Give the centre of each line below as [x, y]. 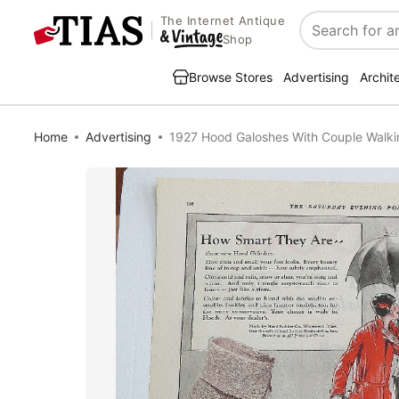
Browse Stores [231, 77]
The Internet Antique [223, 21]
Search [324, 40]
